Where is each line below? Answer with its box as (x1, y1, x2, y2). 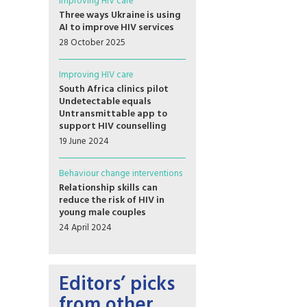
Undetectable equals (59, 94, 151, 110)
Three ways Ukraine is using (59, 8, 181, 23)
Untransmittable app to (59, 106, 167, 122)
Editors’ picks (59, 269, 175, 300)
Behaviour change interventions (59, 167, 182, 181)
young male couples (59, 205, 146, 221)
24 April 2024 (59, 221, 112, 235)
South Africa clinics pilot (59, 82, 169, 97)
